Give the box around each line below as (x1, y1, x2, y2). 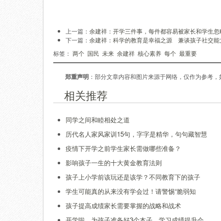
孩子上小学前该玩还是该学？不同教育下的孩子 (66, 172, 200, 182)
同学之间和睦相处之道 (66, 115, 130, 124)
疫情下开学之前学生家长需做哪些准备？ (66, 144, 181, 153)
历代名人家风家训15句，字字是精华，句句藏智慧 (66, 129, 207, 139)
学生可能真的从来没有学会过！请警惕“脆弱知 (66, 186, 196, 196)
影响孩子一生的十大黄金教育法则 (66, 158, 162, 167)
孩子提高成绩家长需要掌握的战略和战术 (66, 201, 181, 210)
